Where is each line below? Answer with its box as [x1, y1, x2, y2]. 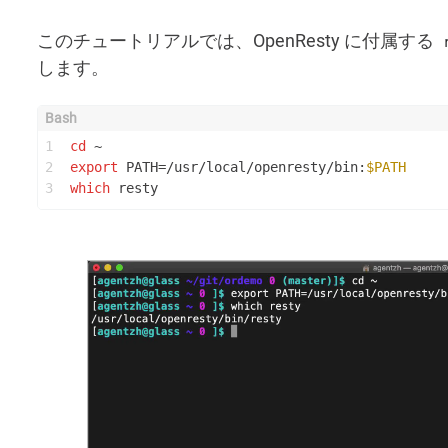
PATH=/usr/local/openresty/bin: [118, 158, 366, 175]
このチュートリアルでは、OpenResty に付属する [37, 29, 438, 51]
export [70, 158, 118, 175]
